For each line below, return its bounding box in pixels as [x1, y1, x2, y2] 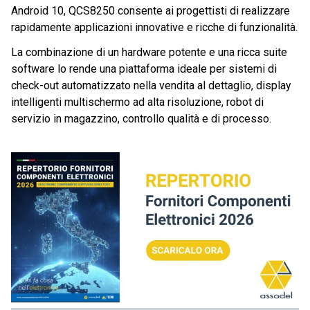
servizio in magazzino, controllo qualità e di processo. [11, 112, 271, 126]
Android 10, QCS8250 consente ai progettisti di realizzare [11, 4, 290, 18]
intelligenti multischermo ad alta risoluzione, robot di [11, 95, 264, 109]
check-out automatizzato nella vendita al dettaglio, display [11, 79, 291, 93]
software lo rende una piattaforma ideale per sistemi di [11, 62, 277, 76]
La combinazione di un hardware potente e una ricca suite [11, 46, 287, 60]
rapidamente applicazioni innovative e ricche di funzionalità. [11, 21, 298, 35]
